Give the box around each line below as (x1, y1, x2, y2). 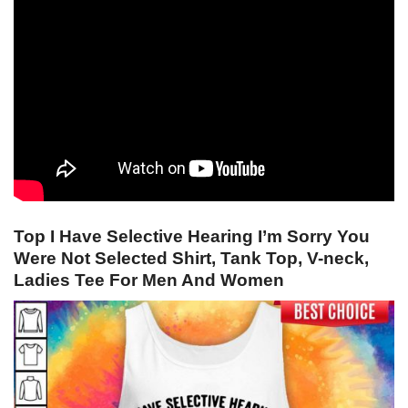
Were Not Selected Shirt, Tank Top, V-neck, (14, 249, 369, 269)
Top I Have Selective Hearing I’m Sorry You (14, 227, 370, 247)
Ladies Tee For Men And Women (14, 270, 284, 291)
